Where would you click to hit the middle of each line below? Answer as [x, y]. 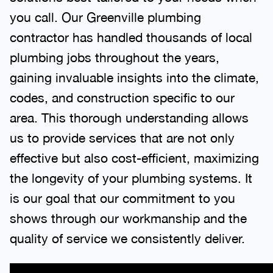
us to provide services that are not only [122, 137]
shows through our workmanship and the [128, 218]
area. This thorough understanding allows [129, 117]
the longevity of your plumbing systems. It [131, 178]
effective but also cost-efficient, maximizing [134, 158]
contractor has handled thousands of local [131, 37]
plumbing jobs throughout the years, [115, 57]
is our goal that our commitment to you [122, 198]
